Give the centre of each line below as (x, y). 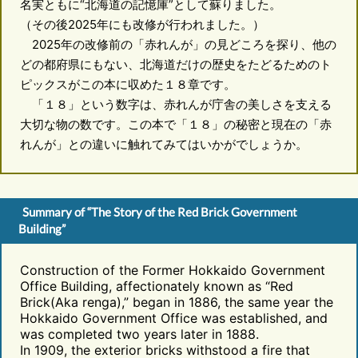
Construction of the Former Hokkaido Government (172, 270)
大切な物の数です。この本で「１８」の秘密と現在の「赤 (175, 125)
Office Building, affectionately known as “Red (156, 286)
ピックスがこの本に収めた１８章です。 (127, 85)
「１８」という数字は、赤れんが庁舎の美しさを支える (175, 105)
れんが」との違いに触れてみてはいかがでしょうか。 (163, 145)
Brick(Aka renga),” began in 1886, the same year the (176, 302)
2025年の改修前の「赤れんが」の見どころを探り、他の (178, 45)
